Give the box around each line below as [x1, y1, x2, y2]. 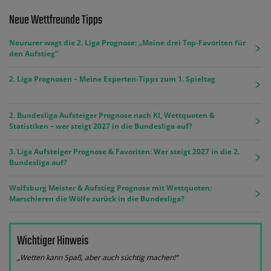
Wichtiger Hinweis [17, 232, 88, 251]
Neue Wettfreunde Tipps [9, 11, 102, 30]
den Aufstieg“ [9, 48, 58, 59]
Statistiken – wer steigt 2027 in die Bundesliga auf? [9, 121, 192, 132]
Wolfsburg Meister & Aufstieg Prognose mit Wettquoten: [9, 183, 212, 194]
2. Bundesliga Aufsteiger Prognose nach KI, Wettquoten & [9, 110, 215, 121]
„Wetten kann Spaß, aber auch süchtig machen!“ [17, 252, 178, 263]
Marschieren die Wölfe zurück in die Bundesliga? [9, 194, 184, 204]
